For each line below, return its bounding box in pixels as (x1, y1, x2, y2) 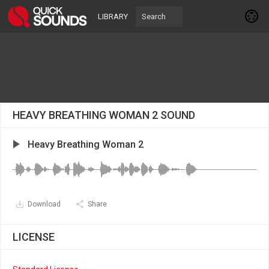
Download (28, 200, 61, 208)
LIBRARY (98, 12, 128, 21)
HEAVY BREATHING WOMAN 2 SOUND (13, 109, 195, 121)
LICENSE (13, 231, 55, 243)
